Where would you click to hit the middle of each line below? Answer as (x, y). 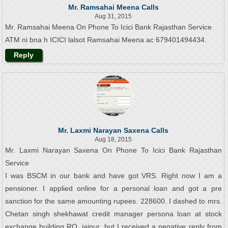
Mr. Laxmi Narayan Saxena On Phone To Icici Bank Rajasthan (113, 150)
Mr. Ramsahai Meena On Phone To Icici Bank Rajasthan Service (108, 27)
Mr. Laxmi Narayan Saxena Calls (113, 130)
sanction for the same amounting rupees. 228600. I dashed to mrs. (113, 201)
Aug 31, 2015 (113, 16)
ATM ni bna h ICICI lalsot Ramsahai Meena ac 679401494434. (106, 39)
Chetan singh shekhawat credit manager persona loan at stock (113, 213)
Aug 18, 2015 (113, 139)
